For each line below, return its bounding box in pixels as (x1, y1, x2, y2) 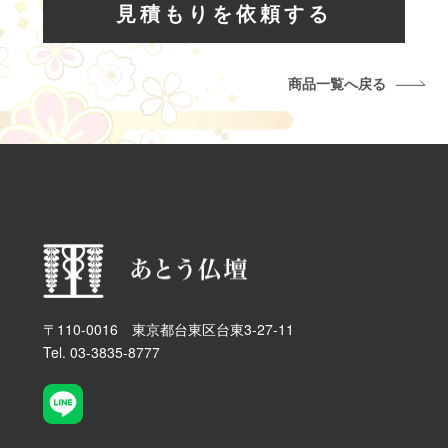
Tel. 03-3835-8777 (42, 342, 160, 363)
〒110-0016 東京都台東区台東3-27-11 (42, 319, 294, 340)
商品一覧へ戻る (287, 72, 386, 93)
